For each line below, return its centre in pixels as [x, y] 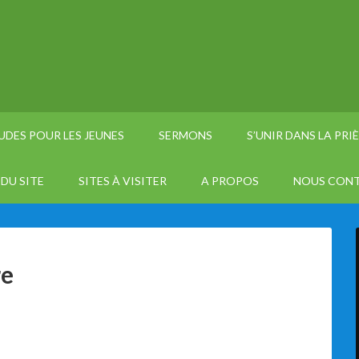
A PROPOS [230, 181]
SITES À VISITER [123, 181]
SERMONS [186, 135]
